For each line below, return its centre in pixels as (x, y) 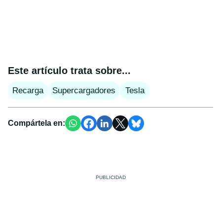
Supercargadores (84, 90)
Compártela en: (37, 123)
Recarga (28, 90)
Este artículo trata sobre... (69, 70)
